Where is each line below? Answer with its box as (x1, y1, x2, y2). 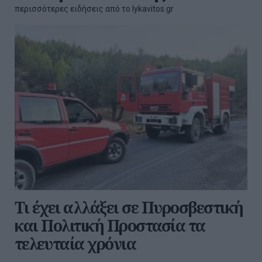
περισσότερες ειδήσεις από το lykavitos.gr (15, 4, 174, 14)
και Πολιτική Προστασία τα (15, 215, 205, 237)
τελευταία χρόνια (15, 233, 136, 255)
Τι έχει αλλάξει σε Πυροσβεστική (15, 196, 243, 219)
